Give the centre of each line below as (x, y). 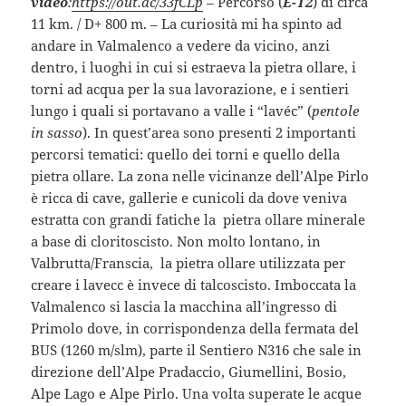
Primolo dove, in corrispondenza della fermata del (195, 328)
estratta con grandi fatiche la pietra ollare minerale (198, 219)
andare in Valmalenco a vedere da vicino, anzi (181, 45)
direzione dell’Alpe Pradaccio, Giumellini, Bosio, (189, 371)
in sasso (57, 132)
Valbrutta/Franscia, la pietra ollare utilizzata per (188, 262)
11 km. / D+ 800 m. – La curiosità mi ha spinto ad (187, 23)
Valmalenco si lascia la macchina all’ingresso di (184, 306)
